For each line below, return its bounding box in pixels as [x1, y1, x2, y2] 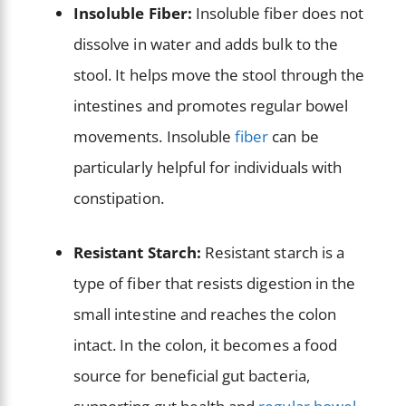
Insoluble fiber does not [191, 3, 364, 24]
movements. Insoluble [73, 126, 236, 148]
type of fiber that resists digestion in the [73, 272, 356, 294]
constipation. [73, 188, 168, 209]
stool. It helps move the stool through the [73, 64, 365, 86]
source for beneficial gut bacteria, [73, 364, 310, 386]
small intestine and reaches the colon [73, 303, 336, 324]
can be [268, 126, 319, 148]
